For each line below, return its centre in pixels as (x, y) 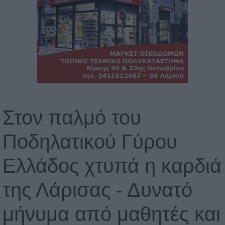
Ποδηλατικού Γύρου (90, 142)
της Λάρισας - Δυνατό (97, 190)
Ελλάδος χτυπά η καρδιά (112, 166)
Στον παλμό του (72, 118)
